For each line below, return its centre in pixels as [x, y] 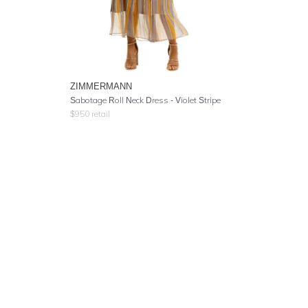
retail [100, 114]
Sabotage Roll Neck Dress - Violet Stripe [145, 100]
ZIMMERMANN [101, 86]
